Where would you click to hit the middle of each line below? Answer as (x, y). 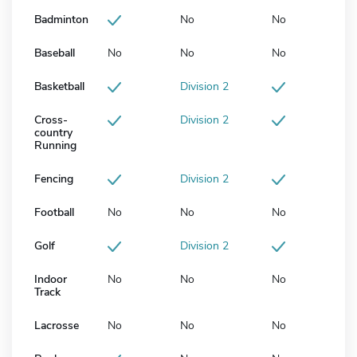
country (53, 133)
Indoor (51, 280)
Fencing (54, 179)
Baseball (55, 53)
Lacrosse (57, 326)
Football (54, 213)
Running (55, 146)
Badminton (61, 20)
